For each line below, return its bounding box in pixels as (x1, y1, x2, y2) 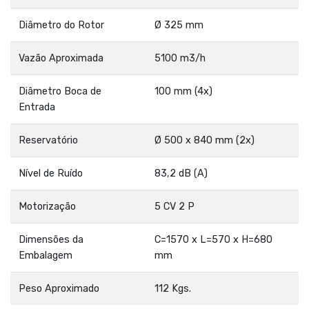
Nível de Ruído (19, 168, 83, 180)
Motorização (19, 201, 76, 213)
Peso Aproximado (19, 283, 99, 295)
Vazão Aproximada (19, 52, 103, 65)
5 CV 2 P (154, 201, 195, 213)
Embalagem (19, 250, 72, 262)
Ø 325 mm (154, 19, 203, 32)
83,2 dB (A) (154, 168, 208, 180)
